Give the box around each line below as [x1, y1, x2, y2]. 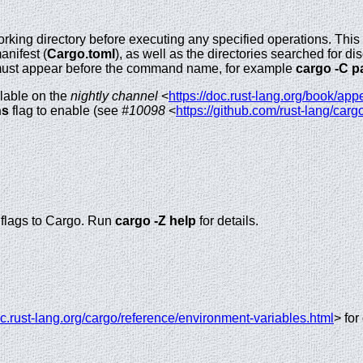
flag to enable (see [9, 104, 122, 118]
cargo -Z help [115, 214, 196, 228]
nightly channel [70, 89, 158, 104]
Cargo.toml [47, 47, 115, 62]
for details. [196, 214, 258, 228]
